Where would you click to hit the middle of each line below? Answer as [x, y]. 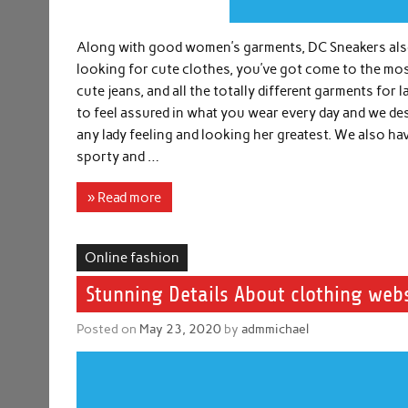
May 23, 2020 [181, 329]
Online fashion [133, 257]
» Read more [125, 197]
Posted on [108, 329]
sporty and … [118, 157]
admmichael [275, 329]
